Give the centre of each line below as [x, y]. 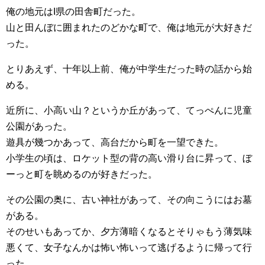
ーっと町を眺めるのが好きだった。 [82, 174]
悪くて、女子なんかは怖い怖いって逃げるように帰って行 [129, 248]
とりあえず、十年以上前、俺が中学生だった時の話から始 [129, 69]
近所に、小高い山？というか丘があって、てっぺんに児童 [129, 111]
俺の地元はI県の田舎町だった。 [73, 12]
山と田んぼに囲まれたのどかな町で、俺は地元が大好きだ [129, 28]
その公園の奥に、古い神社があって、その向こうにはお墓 [129, 200]
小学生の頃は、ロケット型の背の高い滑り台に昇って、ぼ [129, 159]
